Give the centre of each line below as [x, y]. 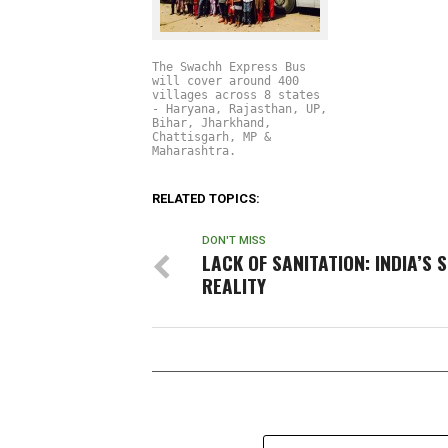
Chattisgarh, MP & [211, 137]
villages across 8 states [236, 95]
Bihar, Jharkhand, [211, 123]
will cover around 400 [225, 81]
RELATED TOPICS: [206, 199]
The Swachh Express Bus [229, 67]
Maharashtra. [197, 151]
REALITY [234, 286]
